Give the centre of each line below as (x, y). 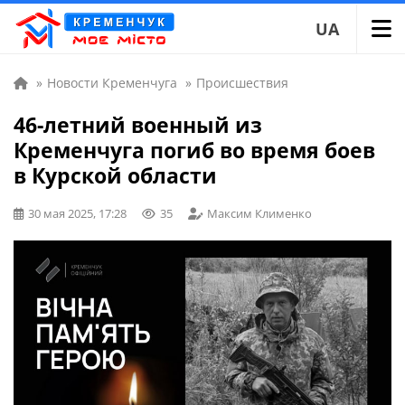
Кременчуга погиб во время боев (194, 150)
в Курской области (115, 175)
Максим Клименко (259, 213)
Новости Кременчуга (112, 83)
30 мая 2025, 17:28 (77, 213)
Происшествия (242, 83)
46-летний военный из (138, 125)
